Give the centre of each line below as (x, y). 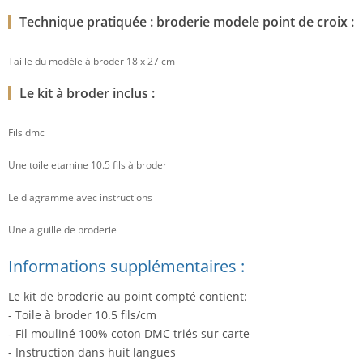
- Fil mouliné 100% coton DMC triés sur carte (129, 334)
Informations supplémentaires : (126, 267)
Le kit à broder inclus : (87, 94)
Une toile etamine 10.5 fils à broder (88, 165)
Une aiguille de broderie (62, 230)
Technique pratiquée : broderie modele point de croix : (187, 22)
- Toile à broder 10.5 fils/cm (82, 315)
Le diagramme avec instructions (80, 198)
